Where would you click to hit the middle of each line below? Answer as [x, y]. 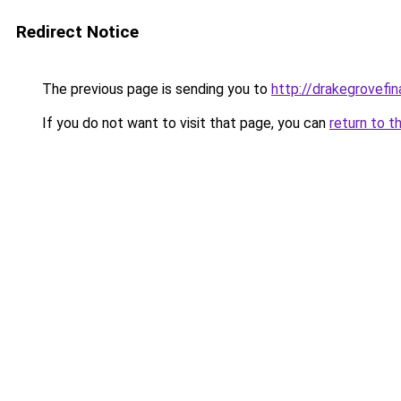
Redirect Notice [77, 32]
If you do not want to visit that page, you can [184, 123]
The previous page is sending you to [155, 89]
